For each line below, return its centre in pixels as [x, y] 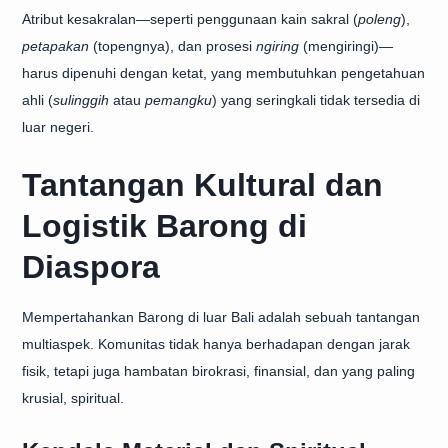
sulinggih [81, 100]
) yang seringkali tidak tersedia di [316, 100]
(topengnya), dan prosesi [172, 46]
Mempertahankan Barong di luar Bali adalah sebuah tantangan [221, 317]
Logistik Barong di [164, 226]
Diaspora [91, 267]
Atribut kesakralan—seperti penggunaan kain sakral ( [190, 19]
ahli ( [37, 100]
